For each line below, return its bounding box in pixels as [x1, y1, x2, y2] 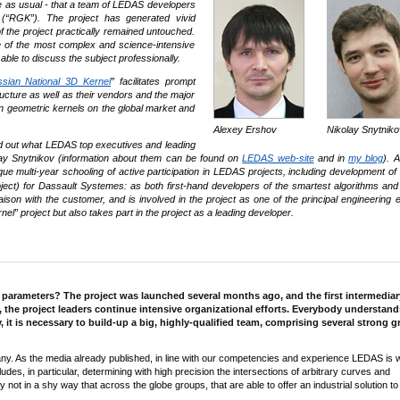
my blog [348, 153, 384, 163]
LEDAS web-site [242, 153, 314, 163]
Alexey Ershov [212, 124, 277, 135]
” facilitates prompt [110, 76, 196, 87]
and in [313, 153, 349, 163]
